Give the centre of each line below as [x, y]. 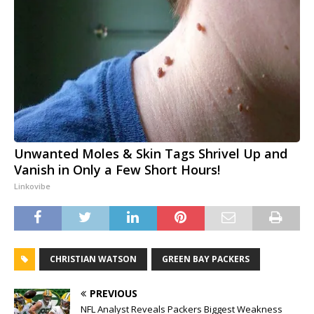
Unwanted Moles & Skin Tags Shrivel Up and [151, 154]
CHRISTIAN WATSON [93, 259]
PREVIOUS [114, 294]
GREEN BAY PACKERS [206, 259]
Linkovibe [32, 186]
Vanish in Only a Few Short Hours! [117, 170]
